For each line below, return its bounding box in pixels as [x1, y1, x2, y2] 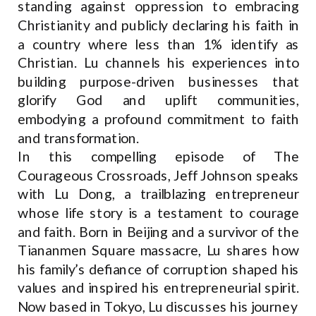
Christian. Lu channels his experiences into [18, 54, 300, 71]
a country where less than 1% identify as [18, 35, 300, 53]
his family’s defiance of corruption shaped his [18, 260, 300, 278]
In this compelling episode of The [18, 147, 300, 165]
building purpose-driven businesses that [18, 73, 300, 90]
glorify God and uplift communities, [18, 92, 300, 109]
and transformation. [18, 129, 140, 147]
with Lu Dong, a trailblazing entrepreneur [18, 186, 300, 202]
